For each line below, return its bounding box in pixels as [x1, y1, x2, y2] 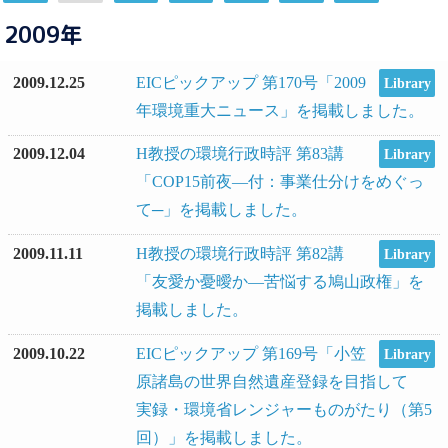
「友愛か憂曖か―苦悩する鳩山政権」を [136, 273, 424, 291]
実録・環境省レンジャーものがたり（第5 [136, 401, 432, 419]
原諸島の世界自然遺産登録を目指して [136, 373, 424, 391]
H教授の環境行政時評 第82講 [136, 245, 344, 263]
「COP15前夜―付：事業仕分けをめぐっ [136, 173, 424, 191]
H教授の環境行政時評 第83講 [136, 145, 344, 163]
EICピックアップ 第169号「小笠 [136, 345, 366, 363]
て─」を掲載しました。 [136, 201, 307, 219]
